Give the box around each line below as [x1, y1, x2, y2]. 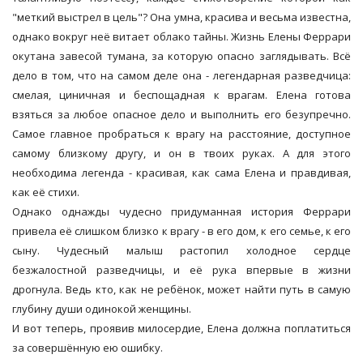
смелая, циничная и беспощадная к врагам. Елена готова [12, 88, 351, 103]
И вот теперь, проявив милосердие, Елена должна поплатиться [12, 321, 351, 336]
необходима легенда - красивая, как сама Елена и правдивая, [12, 165, 351, 181]
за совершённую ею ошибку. [12, 340, 163, 356]
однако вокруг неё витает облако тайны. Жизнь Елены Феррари [12, 29, 351, 45]
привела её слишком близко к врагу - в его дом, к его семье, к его [12, 224, 351, 239]
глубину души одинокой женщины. [12, 301, 191, 317]
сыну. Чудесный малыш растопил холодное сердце [12, 243, 351, 258]
